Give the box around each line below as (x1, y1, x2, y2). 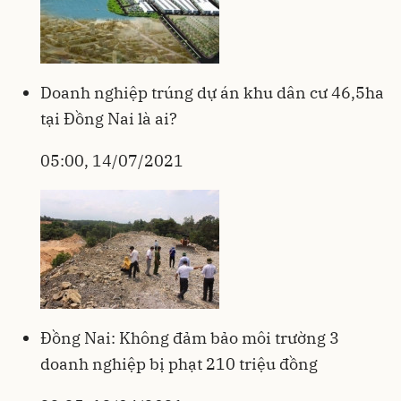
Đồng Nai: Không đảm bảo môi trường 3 (40, 327, 339, 348)
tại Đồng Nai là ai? (40, 107, 177, 129)
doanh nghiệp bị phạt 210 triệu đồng (40, 353, 318, 374)
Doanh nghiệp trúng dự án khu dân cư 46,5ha (40, 81, 384, 103)
